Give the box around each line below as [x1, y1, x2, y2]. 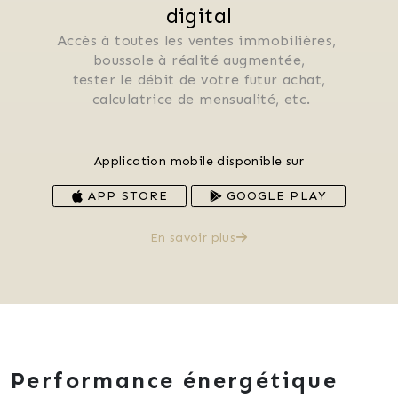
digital [165, 2, 233, 28]
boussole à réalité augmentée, [92, 51, 310, 68]
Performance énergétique [11, 366, 338, 394]
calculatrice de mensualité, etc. [92, 90, 311, 107]
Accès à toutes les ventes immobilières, [57, 31, 341, 49]
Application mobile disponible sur [93, 153, 305, 169]
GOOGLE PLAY [222, 187, 327, 203]
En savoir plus [149, 229, 236, 245]
